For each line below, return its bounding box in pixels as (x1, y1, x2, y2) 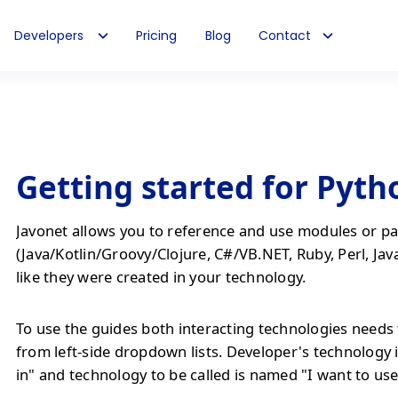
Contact (259, 26, 312, 44)
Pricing (136, 26, 178, 44)
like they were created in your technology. (16, 267, 306, 287)
